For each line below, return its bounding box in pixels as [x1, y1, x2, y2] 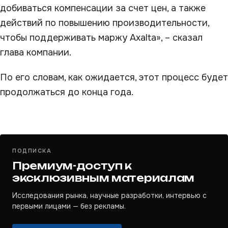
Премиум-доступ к [12, 159, 132, 172]
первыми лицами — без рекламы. [12, 202, 126, 211]
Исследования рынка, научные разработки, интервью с [12, 191, 207, 200]
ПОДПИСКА [12, 147, 52, 154]
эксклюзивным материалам [12, 172, 195, 184]
